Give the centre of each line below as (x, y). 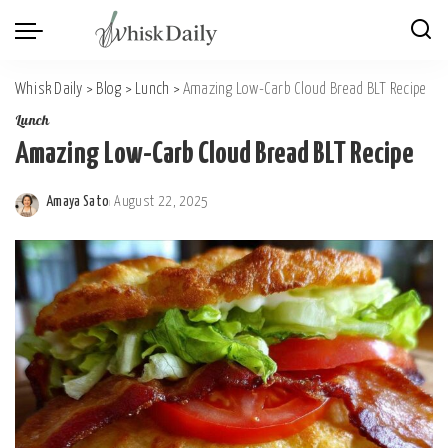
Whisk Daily (49, 89)
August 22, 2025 (161, 202)
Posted (65, 213)
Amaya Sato (78, 202)
